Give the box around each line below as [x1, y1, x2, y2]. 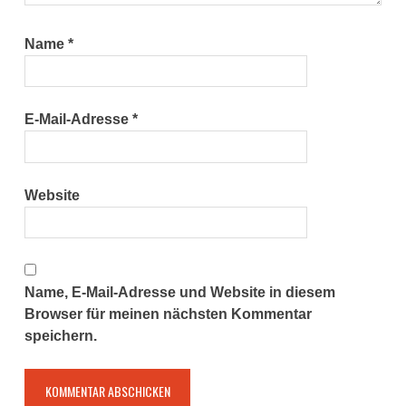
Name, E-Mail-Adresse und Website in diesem [24, 285, 336, 301]
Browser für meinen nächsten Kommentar [24, 306, 313, 323]
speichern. [24, 328, 98, 344]
